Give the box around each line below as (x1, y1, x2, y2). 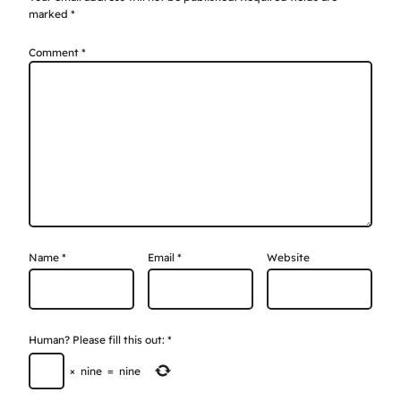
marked (29, 7, 71, 21)
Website (267, 251, 310, 265)
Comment (29, 46, 81, 60)
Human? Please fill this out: (29, 333, 165, 347)
